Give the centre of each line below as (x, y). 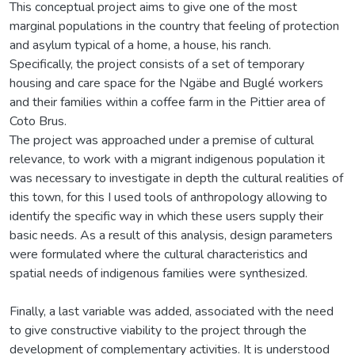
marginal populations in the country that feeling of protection (174, 26)
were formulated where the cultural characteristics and (158, 254)
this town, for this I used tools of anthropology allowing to (168, 197)
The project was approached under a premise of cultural (162, 140)
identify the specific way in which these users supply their (166, 216)
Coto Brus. (38, 121)
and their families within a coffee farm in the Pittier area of (167, 102)
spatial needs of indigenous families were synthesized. (158, 273)
